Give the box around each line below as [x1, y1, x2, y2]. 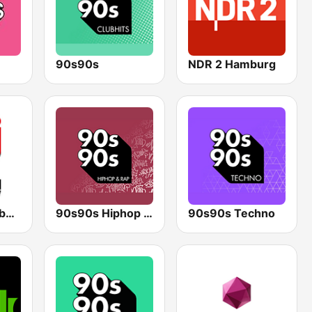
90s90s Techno [188, 206, 276, 221]
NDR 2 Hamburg [188, 57, 276, 72]
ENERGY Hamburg [5, 206, 15, 221]
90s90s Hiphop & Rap [143, 206, 153, 221]
